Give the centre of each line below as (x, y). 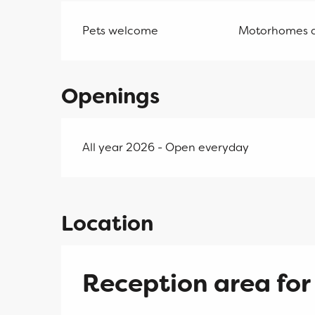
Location (107, 223)
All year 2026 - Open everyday (166, 147)
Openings (111, 96)
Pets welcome (121, 30)
